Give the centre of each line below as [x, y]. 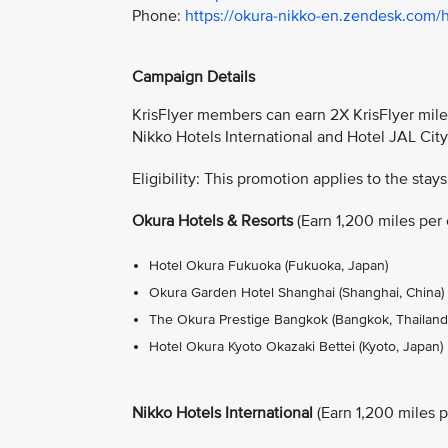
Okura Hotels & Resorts [212, 220]
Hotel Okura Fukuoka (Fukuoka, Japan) [268, 265]
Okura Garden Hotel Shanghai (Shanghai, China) [296, 292]
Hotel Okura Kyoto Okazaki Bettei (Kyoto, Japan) [296, 346]
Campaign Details [193, 77]
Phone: [158, 16]
